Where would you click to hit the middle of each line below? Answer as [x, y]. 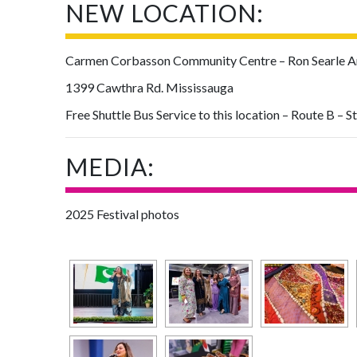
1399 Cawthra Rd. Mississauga [150, 87]
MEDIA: [110, 167]
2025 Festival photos [123, 214]
